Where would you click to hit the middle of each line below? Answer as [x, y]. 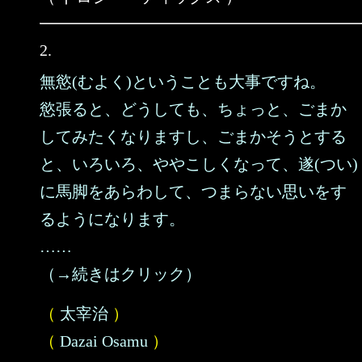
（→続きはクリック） [120, 274]
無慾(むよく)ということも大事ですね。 [183, 82]
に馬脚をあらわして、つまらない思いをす [193, 192]
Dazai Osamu [104, 341]
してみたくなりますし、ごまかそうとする [193, 137]
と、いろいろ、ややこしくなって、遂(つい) [199, 164]
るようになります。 [112, 219]
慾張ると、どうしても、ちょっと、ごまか [193, 109]
